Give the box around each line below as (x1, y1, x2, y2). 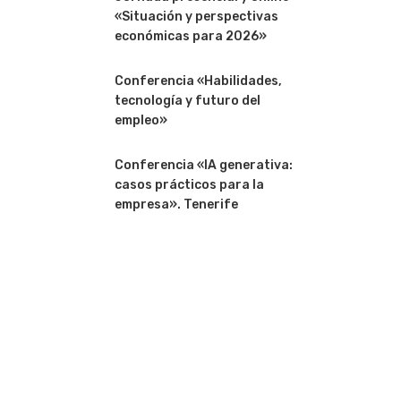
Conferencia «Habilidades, (114, 73, 282, 89)
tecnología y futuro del (114, 93, 260, 108)
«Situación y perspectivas (114, 9, 278, 24)
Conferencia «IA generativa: (114, 158, 293, 173)
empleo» (114, 113, 167, 128)
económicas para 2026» (114, 29, 267, 44)
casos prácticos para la (114, 177, 264, 192)
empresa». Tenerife (114, 197, 238, 212)
